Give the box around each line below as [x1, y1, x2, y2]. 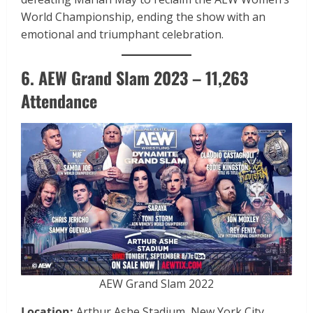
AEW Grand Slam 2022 [99, 276, 214, 292]
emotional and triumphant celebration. [21, 27, 224, 43]
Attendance [21, 88, 97, 114]
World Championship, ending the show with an [21, 9, 265, 25]
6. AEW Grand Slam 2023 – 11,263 [21, 65, 248, 91]
